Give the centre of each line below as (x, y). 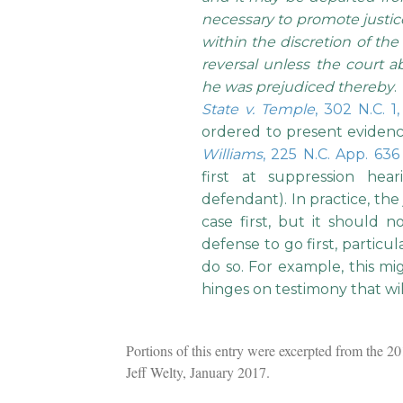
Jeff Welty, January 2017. (197, 372)
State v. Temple (258, 110)
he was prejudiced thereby (298, 87)
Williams (233, 155)
